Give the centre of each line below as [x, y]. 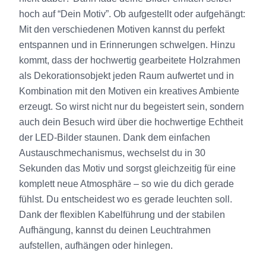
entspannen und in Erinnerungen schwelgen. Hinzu [127, 45]
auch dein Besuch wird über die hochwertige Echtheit [131, 122]
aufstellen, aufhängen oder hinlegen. [96, 246]
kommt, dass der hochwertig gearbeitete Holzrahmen [130, 61]
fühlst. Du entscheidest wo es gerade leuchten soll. [126, 199]
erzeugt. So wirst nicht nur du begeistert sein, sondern [132, 107]
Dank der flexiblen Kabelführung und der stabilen [122, 215]
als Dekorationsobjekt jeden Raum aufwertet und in [126, 76]
